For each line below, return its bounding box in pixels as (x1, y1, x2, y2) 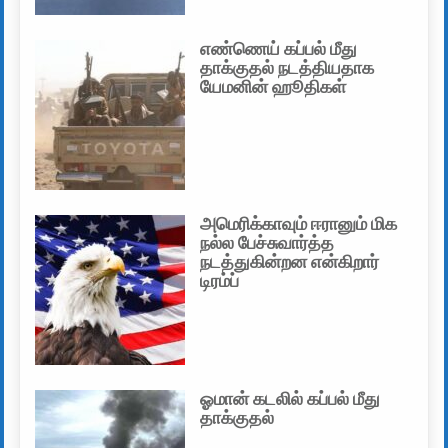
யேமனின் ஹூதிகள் (200, 77, 347, 98)
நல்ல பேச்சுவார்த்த (200, 233, 335, 254)
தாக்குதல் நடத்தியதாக (200, 58, 375, 79)
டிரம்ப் (200, 271, 240, 292)
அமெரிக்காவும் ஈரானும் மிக (200, 214, 398, 235)
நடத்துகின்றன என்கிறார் (200, 252, 380, 273)
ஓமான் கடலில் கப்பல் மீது (200, 389, 381, 410)
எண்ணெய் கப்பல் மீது (200, 39, 358, 60)
